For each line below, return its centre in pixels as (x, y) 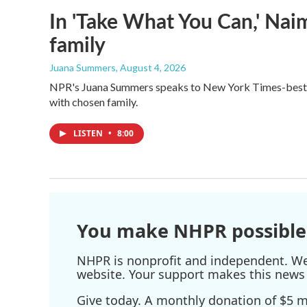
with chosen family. (94, 102)
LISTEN (89, 133)
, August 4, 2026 (151, 67)
